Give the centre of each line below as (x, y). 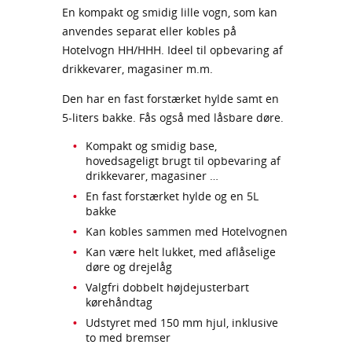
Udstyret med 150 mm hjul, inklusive (182, 323)
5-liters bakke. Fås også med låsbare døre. (174, 118)
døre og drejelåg (129, 267)
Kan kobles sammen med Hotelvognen (187, 232)
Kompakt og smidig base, (151, 146)
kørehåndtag (119, 302)
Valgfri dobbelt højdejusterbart (167, 288)
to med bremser (128, 338)
